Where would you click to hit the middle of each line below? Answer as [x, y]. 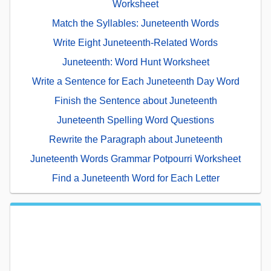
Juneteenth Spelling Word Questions [135, 120]
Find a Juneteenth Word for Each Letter [135, 178]
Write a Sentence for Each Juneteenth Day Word [135, 81]
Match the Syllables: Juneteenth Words [135, 23]
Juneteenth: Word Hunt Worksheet [135, 62]
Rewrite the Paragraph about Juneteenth [135, 139]
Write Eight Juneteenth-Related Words [135, 42]
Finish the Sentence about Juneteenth [135, 100]
